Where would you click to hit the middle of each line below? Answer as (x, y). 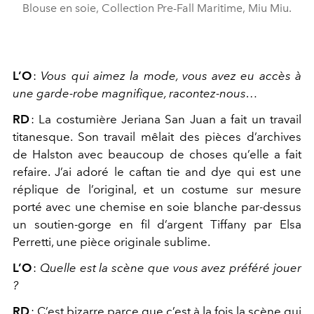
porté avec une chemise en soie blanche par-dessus (157, 206)
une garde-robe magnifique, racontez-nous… (135, 93)
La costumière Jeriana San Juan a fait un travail (170, 119)
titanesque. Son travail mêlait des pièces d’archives (157, 136)
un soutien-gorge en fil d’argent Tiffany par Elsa (157, 224)
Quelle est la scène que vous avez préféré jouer (171, 267)
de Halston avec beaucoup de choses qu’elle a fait (157, 154)
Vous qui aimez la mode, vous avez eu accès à (171, 75)
